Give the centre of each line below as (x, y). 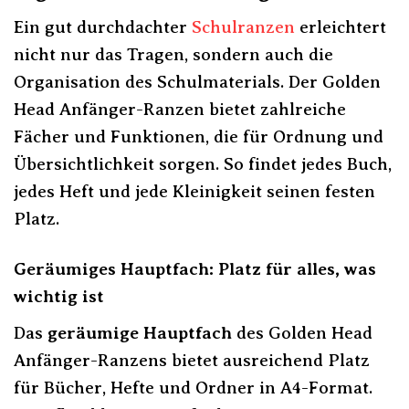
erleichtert (341, 27)
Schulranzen (243, 27)
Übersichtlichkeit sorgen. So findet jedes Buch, (203, 164)
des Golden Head (302, 332)
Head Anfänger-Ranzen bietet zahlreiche (180, 110)
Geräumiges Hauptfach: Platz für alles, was (195, 269)
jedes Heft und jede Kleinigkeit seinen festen (194, 192)
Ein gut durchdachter (103, 27)
